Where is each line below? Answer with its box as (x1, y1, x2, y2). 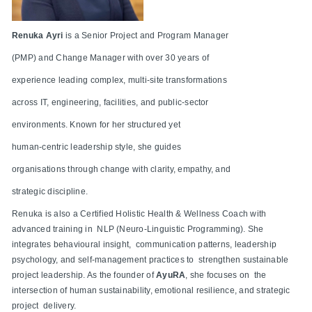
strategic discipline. (12, 186, 88, 196)
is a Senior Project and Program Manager (65, 30, 233, 40)
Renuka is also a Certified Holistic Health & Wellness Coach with (12, 208, 267, 219)
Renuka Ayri (12, 30, 65, 40)
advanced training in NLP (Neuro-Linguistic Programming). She (12, 224, 264, 234)
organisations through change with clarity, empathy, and (12, 164, 235, 174)
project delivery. (12, 300, 79, 311)
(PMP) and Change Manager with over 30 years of (12, 52, 214, 63)
